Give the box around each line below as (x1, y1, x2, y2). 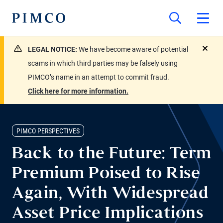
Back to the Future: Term (12, 147, 211, 162)
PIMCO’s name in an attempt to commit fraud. (28, 73, 169, 81)
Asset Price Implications (12, 207, 203, 222)
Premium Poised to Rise (12, 167, 200, 182)
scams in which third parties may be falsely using (28, 59, 178, 67)
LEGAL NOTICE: (28, 45, 79, 53)
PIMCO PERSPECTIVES (16, 127, 80, 135)
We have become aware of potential (79, 45, 188, 53)
